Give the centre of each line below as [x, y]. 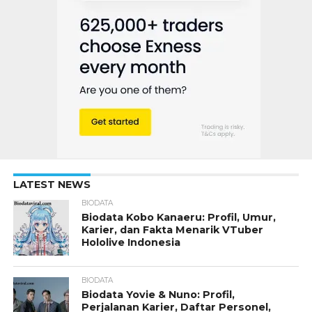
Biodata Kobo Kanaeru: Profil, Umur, [179, 218]
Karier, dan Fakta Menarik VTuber [173, 230]
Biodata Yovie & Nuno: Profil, [158, 295]
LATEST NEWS [52, 185]
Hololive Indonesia [131, 243]
